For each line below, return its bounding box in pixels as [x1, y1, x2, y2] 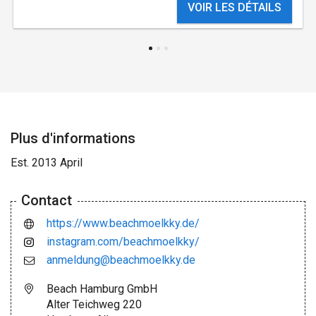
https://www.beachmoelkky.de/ [47, 216, 200, 230]
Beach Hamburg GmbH [47, 281, 157, 296]
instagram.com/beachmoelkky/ [47, 234, 200, 248]
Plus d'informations [11, 129, 135, 147]
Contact [21, 191, 72, 209]
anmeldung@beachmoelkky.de [47, 253, 195, 267]
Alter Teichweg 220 [47, 297, 142, 311]
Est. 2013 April [11, 155, 83, 169]
